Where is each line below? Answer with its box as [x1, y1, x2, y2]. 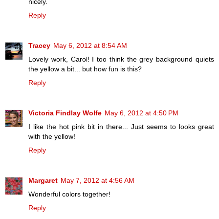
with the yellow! [28, 132, 75, 141]
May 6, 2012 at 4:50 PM [105, 109, 178, 117]
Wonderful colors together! [28, 190, 110, 198]
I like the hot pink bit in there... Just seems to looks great [28, 123, 214, 131]
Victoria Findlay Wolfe [28, 109, 102, 117]
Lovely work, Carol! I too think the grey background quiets [28, 55, 214, 64]
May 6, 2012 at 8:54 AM [53, 42, 127, 50]
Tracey [28, 42, 50, 50]
